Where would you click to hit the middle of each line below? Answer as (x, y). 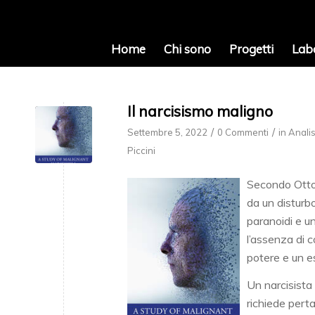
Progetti (251, 49)
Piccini (141, 150)
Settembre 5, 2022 (167, 132)
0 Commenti (243, 132)
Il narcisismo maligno (200, 111)
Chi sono (187, 49)
